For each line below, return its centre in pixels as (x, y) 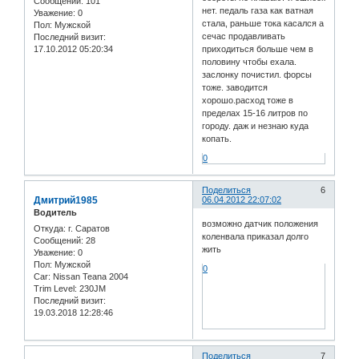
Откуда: (50, 228)
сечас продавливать (244, 36)
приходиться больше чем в (258, 48)
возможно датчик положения (260, 223)
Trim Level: (55, 288)
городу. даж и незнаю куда (256, 125)
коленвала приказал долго (256, 236)
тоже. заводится (235, 87)
